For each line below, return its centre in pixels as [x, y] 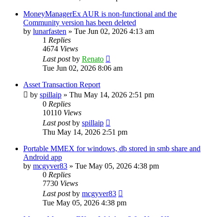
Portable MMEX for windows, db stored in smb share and [112, 148]
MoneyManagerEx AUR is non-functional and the [100, 14]
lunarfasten [50, 31]
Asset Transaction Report [62, 84]
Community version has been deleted [80, 22]
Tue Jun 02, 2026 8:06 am [83, 68]
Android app [43, 157]
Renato [93, 59]
